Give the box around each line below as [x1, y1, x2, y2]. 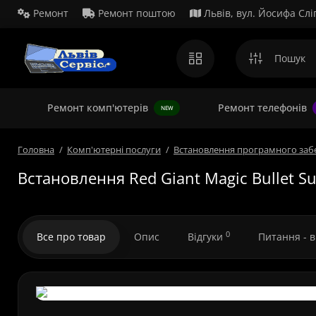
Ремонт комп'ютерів [47, 101, 148, 114]
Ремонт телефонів [218, 101, 307, 114]
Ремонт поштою [98, 6, 176, 20]
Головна [18, 143, 54, 156]
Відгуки [188, 230, 226, 243]
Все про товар [37, 230, 106, 243]
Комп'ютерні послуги [67, 143, 161, 156]
